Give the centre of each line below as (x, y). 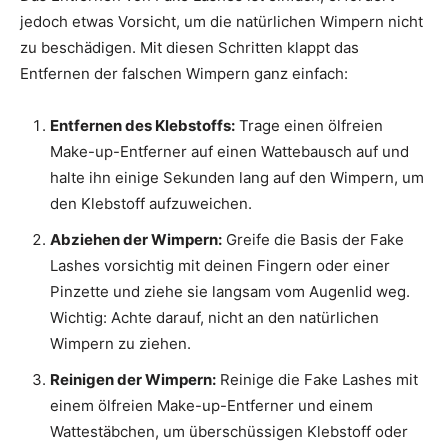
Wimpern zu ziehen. (120, 344)
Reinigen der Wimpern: (133, 380)
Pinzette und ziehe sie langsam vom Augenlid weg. (230, 292)
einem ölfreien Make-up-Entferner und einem (211, 406)
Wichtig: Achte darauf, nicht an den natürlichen (214, 318)
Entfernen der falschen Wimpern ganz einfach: (184, 74)
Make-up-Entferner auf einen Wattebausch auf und (229, 152)
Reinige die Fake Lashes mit (317, 380)
